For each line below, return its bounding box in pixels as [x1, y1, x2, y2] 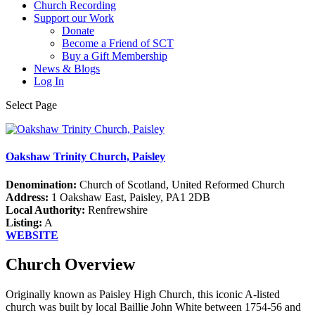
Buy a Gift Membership [62, 50, 167, 62]
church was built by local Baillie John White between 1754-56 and [6, 301, 301, 314]
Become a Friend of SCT [62, 37, 174, 49]
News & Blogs [34, 63, 100, 75]
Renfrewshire [85, 203, 148, 216]
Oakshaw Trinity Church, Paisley [6, 150, 165, 163]
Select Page [6, 99, 57, 111]
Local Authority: [6, 203, 85, 216]
